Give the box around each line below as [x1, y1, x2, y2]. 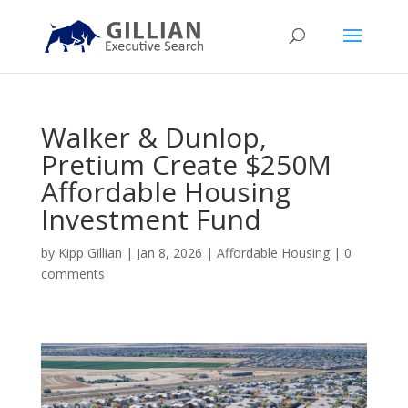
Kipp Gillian [57, 244, 122, 261]
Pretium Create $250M [40, 146, 331, 183]
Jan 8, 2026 [136, 244, 202, 261]
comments [40, 265, 105, 282]
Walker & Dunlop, [40, 118, 267, 156]
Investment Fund [40, 200, 261, 238]
